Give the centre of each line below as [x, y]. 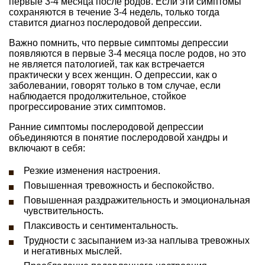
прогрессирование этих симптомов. [87, 106]
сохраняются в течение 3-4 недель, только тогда [114, 12]
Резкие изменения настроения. [92, 170]
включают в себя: [47, 148]
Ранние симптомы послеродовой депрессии [106, 127]
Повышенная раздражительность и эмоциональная [137, 200]
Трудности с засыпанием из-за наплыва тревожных [137, 240]
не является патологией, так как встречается [107, 64]
